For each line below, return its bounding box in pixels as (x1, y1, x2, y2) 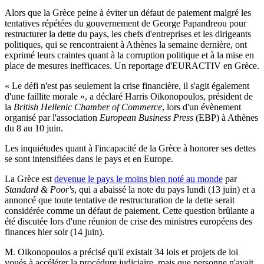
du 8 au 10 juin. (5, 123, 63, 134)
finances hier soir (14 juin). (5, 227, 104, 237)
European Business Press (100, 113, 193, 123)
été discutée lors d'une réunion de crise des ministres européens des (5, 216, 252, 227)
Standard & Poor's (5, 184, 74, 195)
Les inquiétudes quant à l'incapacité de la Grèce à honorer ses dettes (5, 143, 256, 154)
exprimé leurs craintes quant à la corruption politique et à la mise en (5, 50, 254, 61)
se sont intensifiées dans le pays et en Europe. (5, 154, 173, 164)
